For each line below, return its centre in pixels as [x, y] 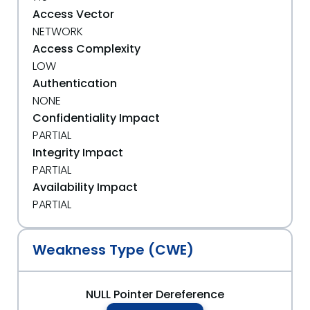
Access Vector [73, 14]
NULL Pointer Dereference [155, 294]
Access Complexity [86, 49]
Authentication [75, 83]
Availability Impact [85, 187]
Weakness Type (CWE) [113, 250]
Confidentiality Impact [96, 118]
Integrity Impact [78, 153]
